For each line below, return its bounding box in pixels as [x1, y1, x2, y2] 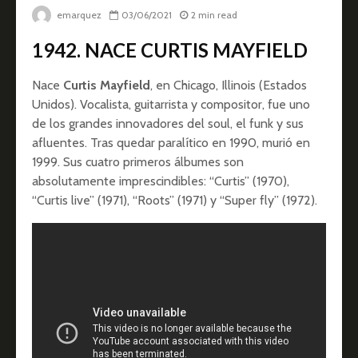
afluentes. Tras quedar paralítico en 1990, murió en [32, 135, 310, 151]
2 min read [191, 9, 237, 22]
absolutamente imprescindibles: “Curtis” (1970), [32, 173, 289, 189]
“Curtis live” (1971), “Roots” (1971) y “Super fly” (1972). [32, 193, 317, 209]
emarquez [54, 9, 101, 22]
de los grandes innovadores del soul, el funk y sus [32, 116, 304, 132]
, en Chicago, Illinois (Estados [150, 78, 307, 93]
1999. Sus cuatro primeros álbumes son [32, 154, 244, 170]
